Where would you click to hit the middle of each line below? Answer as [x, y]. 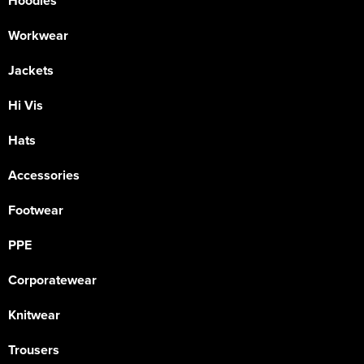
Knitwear [34, 315]
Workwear [38, 35]
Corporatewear [52, 280]
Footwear [36, 210]
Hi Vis [26, 105]
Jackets [31, 70]
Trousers [34, 350]
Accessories [44, 175]
